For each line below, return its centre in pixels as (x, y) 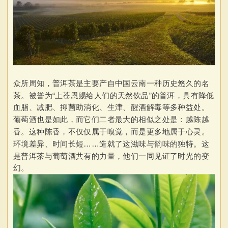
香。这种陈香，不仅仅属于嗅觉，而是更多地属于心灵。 (111, 132)
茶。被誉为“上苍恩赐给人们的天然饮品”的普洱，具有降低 (113, 95)
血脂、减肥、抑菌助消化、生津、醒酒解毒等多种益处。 (111, 108)
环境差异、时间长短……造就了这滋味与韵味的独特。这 (111, 144)
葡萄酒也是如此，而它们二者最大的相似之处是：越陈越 (111, 120)
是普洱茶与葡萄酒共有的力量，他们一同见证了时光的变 (111, 156)
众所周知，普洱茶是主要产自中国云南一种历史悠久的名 (111, 83)
